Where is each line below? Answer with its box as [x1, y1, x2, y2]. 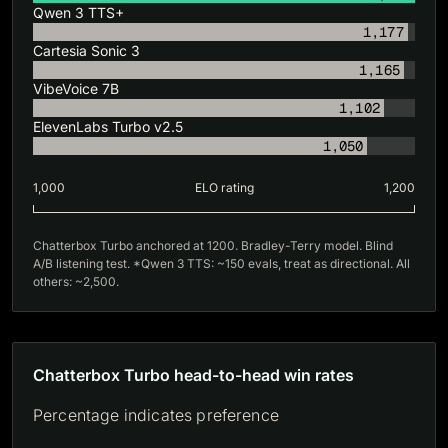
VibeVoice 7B [33, 80, 119, 97]
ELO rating [195, 180, 254, 195]
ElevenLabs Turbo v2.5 [33, 118, 183, 135]
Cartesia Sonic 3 [33, 42, 140, 59]
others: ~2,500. [33, 274, 119, 289]
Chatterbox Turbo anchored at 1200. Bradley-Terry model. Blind [33, 238, 393, 253]
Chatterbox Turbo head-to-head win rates [33, 365, 354, 385]
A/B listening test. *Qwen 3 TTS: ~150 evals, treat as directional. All [33, 256, 410, 271]
